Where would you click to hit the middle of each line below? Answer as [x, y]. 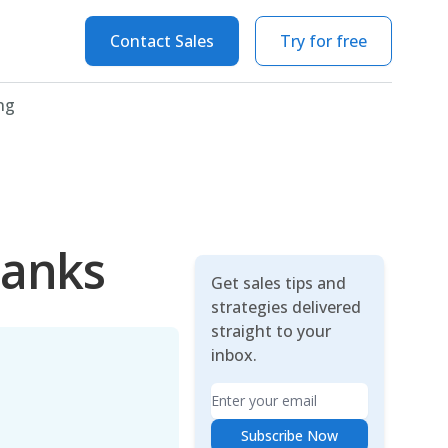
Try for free [323, 41]
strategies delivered [285, 307]
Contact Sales [162, 41]
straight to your [270, 331]
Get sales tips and [278, 283]
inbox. [233, 355]
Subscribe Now [289, 435]
